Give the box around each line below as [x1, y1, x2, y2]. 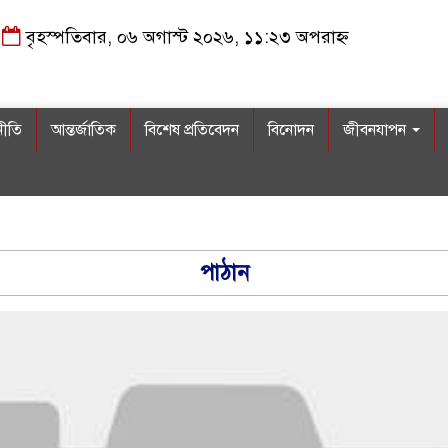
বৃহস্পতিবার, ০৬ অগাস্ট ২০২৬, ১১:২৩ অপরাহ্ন [20, 26, 349, 48]
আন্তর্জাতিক [51, 119, 116, 140]
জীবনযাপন [343, 119, 410, 140]
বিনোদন [268, 119, 314, 140]
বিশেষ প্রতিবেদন [145, 119, 239, 140]
